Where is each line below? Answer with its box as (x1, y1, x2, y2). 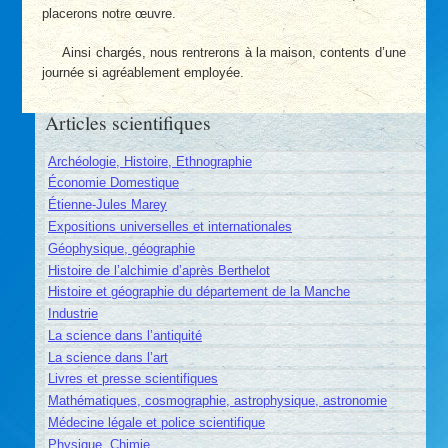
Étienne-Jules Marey (47, 197, 167, 213)
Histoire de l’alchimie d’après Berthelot (47, 262, 270, 278)
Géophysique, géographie (47, 240, 195, 256)
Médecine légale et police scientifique (47, 415, 265, 430)
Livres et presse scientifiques (47, 371, 218, 387)
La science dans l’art (47, 349, 168, 365)
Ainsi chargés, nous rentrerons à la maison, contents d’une (62, 45, 406, 61)
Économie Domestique (47, 175, 179, 191)
